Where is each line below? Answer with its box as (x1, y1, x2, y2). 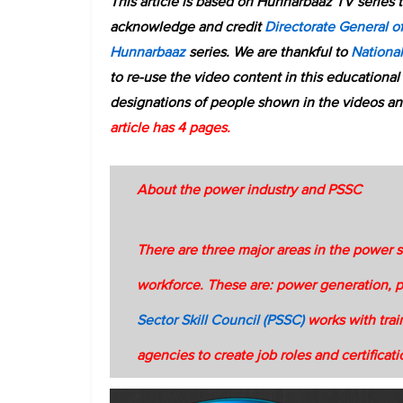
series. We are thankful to (185, 41, 351, 62)
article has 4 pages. (110, 117, 230, 138)
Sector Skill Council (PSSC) (137, 309, 308, 330)
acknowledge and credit (110, 16, 261, 37)
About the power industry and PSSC (137, 178, 362, 200)
